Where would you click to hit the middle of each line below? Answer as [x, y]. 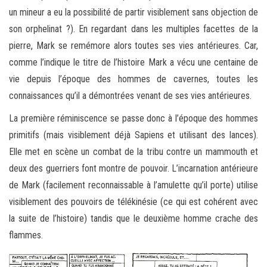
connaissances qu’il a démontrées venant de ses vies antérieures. [130, 95]
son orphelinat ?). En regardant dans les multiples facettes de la [133, 29]
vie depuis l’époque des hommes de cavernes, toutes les [133, 79]
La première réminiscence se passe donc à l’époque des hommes [133, 118]
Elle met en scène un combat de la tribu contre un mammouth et [133, 151]
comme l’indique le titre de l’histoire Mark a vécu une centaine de [133, 62]
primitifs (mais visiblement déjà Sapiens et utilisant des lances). [133, 135]
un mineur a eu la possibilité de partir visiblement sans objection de [133, 12]
